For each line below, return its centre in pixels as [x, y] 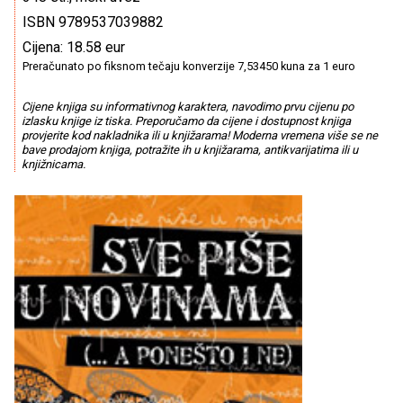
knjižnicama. [53, 165]
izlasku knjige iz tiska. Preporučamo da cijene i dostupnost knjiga [186, 121]
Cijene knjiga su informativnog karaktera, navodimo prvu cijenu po [187, 107]
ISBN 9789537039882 [93, 22]
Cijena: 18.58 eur [74, 47]
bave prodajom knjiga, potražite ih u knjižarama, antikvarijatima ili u [189, 150]
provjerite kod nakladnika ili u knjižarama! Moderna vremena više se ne [199, 136]
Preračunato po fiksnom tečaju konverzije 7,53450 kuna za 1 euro [189, 66]
